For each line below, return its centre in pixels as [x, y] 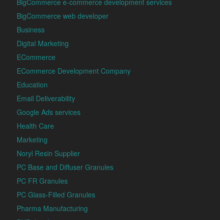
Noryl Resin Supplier [48, 153]
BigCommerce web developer [62, 16]
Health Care [35, 126]
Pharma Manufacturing [52, 208]
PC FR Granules [42, 181]
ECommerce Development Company [73, 71]
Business [30, 30]
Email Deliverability [46, 98]
